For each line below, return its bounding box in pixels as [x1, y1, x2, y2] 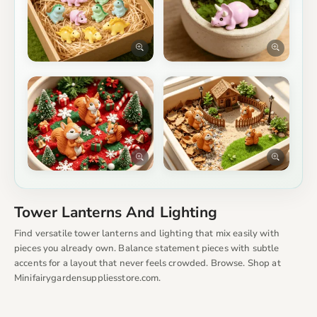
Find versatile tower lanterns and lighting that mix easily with [14, 227, 279, 241]
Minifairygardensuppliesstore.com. [14, 272, 161, 285]
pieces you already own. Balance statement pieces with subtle [14, 242, 279, 255]
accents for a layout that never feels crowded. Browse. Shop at [14, 257, 281, 270]
